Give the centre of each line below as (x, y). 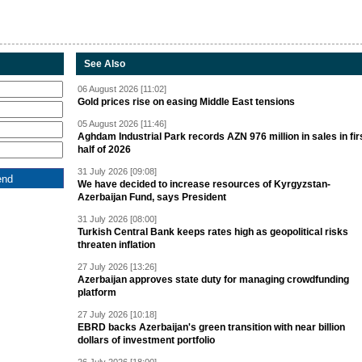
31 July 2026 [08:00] (117, 219)
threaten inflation (116, 245)
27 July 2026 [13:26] (117, 267)
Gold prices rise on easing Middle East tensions (186, 102)
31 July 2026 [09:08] (117, 172)
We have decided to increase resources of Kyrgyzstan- (204, 185)
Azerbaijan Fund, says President (152, 198)
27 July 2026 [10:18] (117, 315)
